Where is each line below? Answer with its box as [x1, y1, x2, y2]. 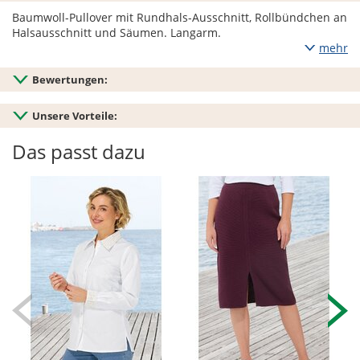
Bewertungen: [32, 72, 108, 88]
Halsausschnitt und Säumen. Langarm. [12, 25, 221, 41]
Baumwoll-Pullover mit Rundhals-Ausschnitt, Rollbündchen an [12, 10, 347, 26]
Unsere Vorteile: [32, 108, 117, 124]
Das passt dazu [12, 138, 145, 166]
